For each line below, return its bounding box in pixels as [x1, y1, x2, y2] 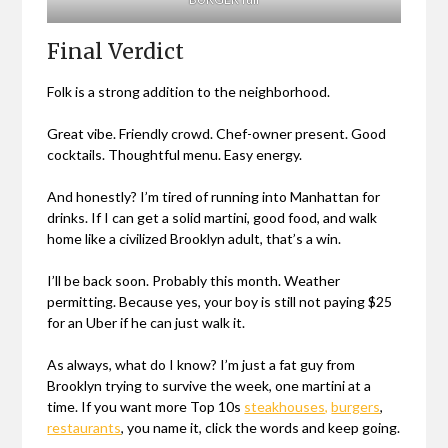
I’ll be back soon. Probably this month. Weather [47, 272, 341, 290]
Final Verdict [47, 38, 185, 66]
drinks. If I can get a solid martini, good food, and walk [47, 209, 378, 227]
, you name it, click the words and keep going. [121, 419, 401, 437]
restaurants [47, 419, 122, 437]
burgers [331, 398, 381, 416]
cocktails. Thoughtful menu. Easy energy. [47, 146, 303, 164]
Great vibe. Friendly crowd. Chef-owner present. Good [47, 125, 387, 143]
